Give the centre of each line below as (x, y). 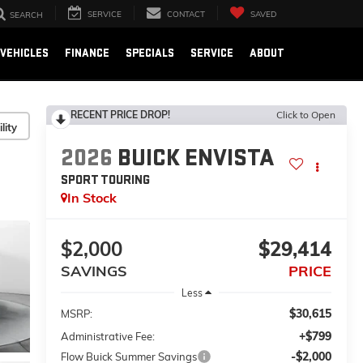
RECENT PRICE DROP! (120, 115)
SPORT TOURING (106, 181)
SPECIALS (150, 53)
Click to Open (306, 115)
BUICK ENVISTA (196, 158)
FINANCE (87, 53)
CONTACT (186, 15)
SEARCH (26, 15)
